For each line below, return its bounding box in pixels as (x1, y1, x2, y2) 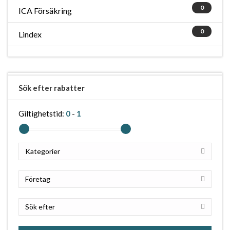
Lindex (18, 29, 42, 39)
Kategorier (25, 147, 60, 156)
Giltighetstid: (18, 109, 66, 118)
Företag (25, 175, 50, 183)
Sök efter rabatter (18, 83, 85, 92)
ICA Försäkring (18, 6, 72, 15)
